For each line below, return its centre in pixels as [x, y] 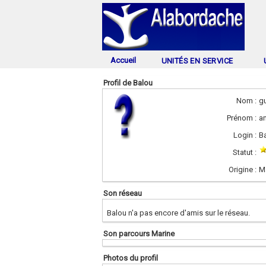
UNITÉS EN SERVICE [197, 61]
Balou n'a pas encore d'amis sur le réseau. [178, 213]
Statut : [245, 152]
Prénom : [242, 118]
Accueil [123, 60]
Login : [245, 135]
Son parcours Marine [139, 234]
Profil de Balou [128, 83]
